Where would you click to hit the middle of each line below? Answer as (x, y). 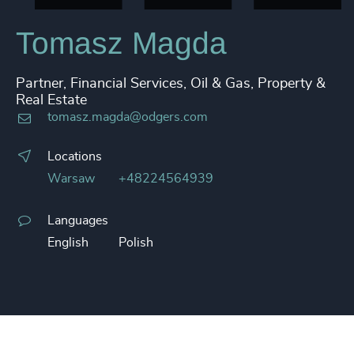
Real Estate (51, 100)
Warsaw (71, 179)
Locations (75, 156)
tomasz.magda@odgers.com (128, 117)
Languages (78, 220)
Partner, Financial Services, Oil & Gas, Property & (171, 84)
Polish (136, 243)
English (68, 243)
